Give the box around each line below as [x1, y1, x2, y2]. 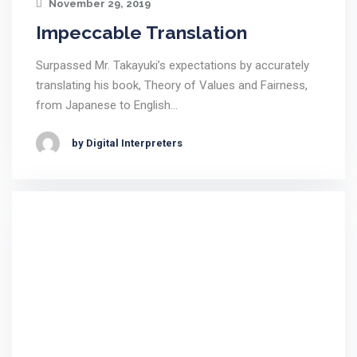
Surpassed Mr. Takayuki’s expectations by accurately [36, 57, 309, 73]
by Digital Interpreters [72, 136, 182, 149]
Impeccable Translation [36, 21, 247, 43]
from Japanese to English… [36, 97, 178, 112]
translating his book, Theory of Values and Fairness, [36, 77, 308, 92]
